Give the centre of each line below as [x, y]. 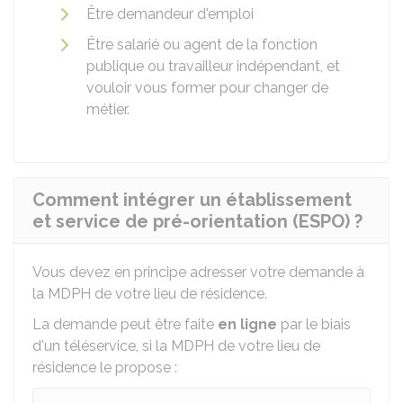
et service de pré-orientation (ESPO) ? [197, 221]
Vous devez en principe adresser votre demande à [198, 272]
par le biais [314, 324]
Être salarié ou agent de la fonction [202, 45]
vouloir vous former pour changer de [207, 88]
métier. [108, 109]
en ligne [247, 324]
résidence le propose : [105, 367]
